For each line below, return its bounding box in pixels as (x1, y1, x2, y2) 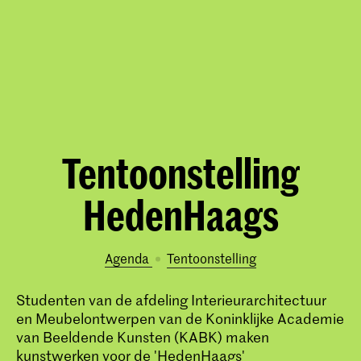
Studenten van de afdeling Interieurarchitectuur (16, 289, 326, 309)
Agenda (105, 248, 152, 267)
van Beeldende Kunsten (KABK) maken (16, 326, 269, 346)
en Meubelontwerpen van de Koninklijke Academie (16, 308, 344, 328)
